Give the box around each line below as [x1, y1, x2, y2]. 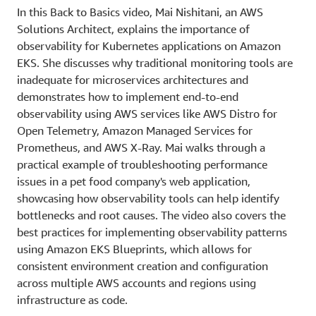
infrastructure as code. [17, 292, 128, 307]
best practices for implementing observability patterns [17, 224, 287, 239]
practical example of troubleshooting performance [17, 157, 267, 171]
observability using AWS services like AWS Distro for [17, 106, 277, 121]
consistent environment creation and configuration [17, 258, 268, 273]
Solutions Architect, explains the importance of [17, 21, 250, 36]
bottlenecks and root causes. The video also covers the [17, 207, 286, 222]
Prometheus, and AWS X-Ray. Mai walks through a [17, 140, 265, 154]
